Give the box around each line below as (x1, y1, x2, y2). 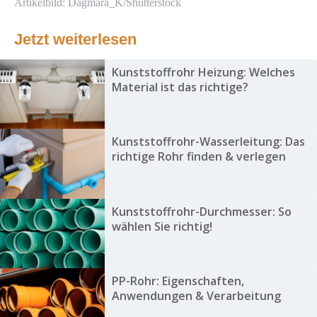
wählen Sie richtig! (111, 218, 212, 234)
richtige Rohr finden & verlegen (111, 149, 286, 165)
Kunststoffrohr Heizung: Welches (111, 64, 295, 81)
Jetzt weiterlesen (14, 30, 137, 49)
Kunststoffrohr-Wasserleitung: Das (111, 134, 305, 150)
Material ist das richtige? (111, 79, 248, 96)
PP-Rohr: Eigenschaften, (111, 273, 244, 289)
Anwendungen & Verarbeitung (111, 288, 281, 304)
